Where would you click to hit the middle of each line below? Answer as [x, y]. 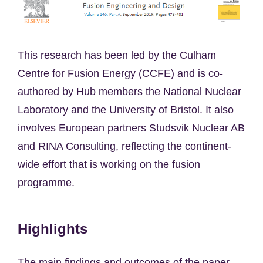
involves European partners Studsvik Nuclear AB [131, 128]
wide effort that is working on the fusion [109, 164]
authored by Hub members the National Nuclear [129, 91]
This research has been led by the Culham [117, 55]
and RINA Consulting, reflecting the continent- [124, 146]
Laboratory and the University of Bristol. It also [126, 109]
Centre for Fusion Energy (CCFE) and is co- [120, 73]
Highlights [53, 228]
